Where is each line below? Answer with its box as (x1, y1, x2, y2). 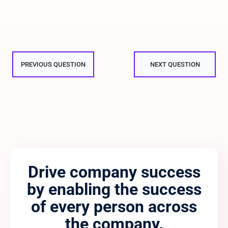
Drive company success (27, 162, 201, 182)
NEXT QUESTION (150, 61, 200, 69)
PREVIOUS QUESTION (21, 61, 85, 69)
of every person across (31, 197, 197, 217)
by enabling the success (26, 180, 202, 199)
